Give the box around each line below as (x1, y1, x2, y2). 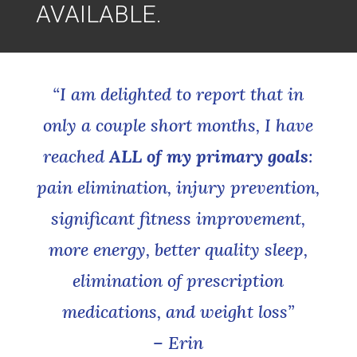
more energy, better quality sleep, (49, 237, 308, 261)
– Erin (153, 331, 204, 354)
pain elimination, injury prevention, (37, 175, 320, 198)
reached (43, 144, 110, 167)
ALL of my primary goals (109, 144, 309, 167)
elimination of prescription (73, 269, 284, 292)
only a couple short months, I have (43, 113, 314, 136)
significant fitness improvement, (51, 206, 306, 229)
